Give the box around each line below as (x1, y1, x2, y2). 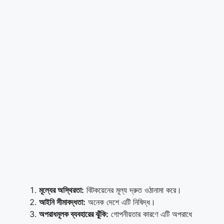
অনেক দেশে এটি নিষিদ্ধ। (85, 196, 155, 207)
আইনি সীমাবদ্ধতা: (39, 196, 85, 207)
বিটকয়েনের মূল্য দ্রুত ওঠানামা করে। (84, 184, 181, 195)
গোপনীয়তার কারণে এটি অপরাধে (108, 208, 192, 219)
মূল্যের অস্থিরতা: (39, 184, 84, 195)
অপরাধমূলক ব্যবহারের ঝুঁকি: (39, 208, 108, 219)
